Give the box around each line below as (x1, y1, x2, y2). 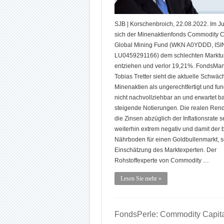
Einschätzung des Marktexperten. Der (114, 146, 216, 153)
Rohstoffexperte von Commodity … (114, 156, 209, 164)
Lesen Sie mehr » (120, 174, 161, 182)
